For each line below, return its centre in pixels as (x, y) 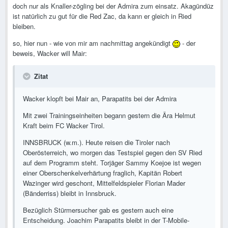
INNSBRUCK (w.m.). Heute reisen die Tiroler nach (96, 142)
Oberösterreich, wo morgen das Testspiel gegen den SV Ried (112, 153)
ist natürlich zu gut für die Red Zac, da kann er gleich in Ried (102, 16)
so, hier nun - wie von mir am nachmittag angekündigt (93, 43)
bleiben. (24, 26)
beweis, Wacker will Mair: (50, 53)
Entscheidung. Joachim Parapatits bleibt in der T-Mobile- (106, 220)
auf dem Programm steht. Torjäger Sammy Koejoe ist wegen (112, 163)
